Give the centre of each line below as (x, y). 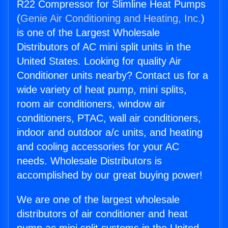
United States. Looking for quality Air (99, 61)
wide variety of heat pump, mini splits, (102, 90)
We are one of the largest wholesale (98, 200)
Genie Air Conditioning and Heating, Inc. (111, 19)
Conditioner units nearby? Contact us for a (112, 76)
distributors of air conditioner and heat (102, 214)
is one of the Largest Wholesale (88, 33)
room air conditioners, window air (91, 104)
